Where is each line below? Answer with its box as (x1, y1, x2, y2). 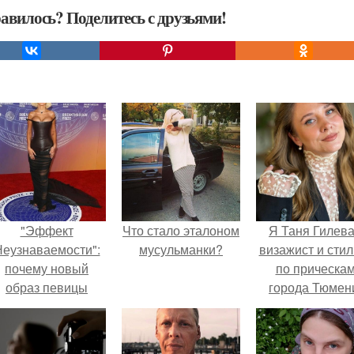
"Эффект (20, 221, 73, 239)
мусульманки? (139, 240, 223, 258)
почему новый (5, 259, 88, 277)
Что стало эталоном (122, 221, 239, 239)
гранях (27, 316, 66, 334)
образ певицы (6, 278, 88, 296)
